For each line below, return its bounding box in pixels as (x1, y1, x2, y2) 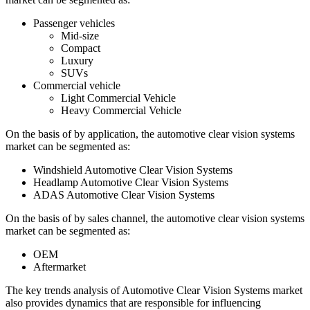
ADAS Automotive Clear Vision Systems (33, 188, 215, 201)
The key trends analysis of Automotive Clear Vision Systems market (6, 284, 302, 296)
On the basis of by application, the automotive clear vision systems (6, 127, 295, 140)
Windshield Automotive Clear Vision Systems (33, 163, 232, 176)
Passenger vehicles (33, 17, 115, 29)
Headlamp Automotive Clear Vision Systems (33, 176, 228, 188)
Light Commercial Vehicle (61, 91, 176, 104)
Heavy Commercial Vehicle (61, 104, 181, 116)
